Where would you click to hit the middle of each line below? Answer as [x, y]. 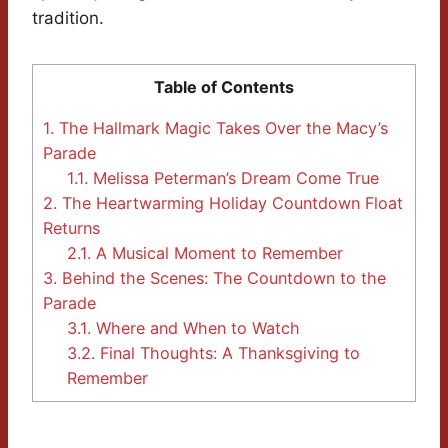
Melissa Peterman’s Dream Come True [234, 178]
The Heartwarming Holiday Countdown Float [230, 203]
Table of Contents [224, 87]
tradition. [68, 18]
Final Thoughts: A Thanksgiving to [228, 353]
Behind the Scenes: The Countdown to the [221, 278]
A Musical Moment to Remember [217, 253]
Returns [71, 228]
